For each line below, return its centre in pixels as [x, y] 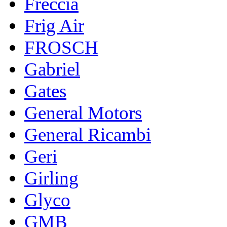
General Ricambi [88, 134]
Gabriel [52, 69]
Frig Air [54, 25]
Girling [51, 178]
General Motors [83, 112]
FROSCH [61, 47]
